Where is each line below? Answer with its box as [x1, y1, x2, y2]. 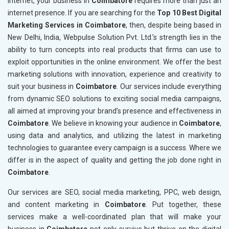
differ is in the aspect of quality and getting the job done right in [8, 156, 221, 165]
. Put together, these [145, 200, 222, 209]
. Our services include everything [117, 82, 221, 91]
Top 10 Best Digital [157, 9, 222, 17]
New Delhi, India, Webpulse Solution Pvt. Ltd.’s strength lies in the [8, 33, 221, 42]
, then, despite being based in [126, 21, 221, 30]
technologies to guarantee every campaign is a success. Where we [8, 144, 221, 152]
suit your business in [8, 82, 76, 91]
